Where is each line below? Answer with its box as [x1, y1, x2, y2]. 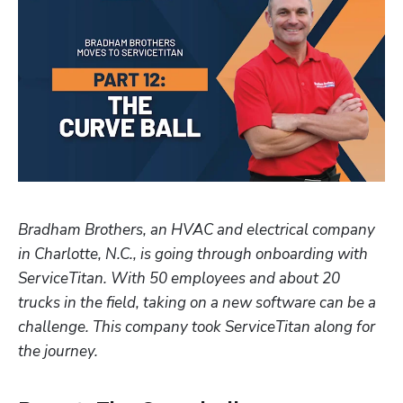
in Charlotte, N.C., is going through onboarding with [18, 243, 368, 264]
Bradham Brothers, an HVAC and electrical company [18, 219, 375, 240]
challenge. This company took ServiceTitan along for [18, 316, 375, 337]
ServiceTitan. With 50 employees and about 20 [18, 267, 340, 289]
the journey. [18, 340, 98, 362]
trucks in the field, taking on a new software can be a [18, 291, 376, 313]
